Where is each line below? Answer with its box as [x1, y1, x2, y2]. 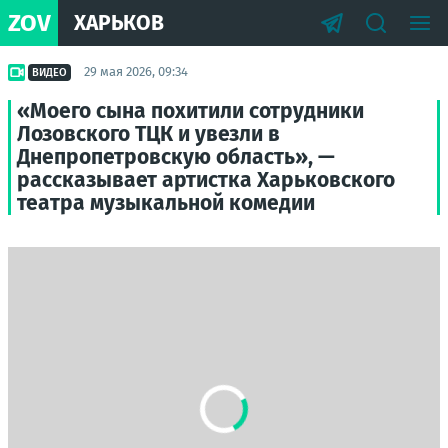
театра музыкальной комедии [17, 190, 315, 216]
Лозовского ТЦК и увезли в [17, 121, 280, 147]
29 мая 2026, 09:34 [84, 64, 188, 79]
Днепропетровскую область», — [17, 144, 335, 170]
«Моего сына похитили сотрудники [17, 98, 364, 124]
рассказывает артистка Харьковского [17, 167, 395, 193]
